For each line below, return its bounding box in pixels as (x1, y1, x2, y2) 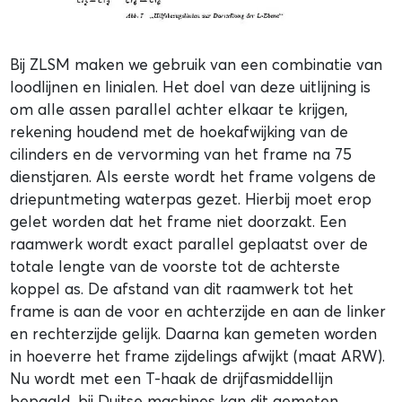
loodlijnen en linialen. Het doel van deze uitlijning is (10, 76, 371, 96)
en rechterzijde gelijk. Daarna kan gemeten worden (10, 323, 378, 343)
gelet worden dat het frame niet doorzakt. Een (10, 211, 347, 231)
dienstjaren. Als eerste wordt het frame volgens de (10, 166, 377, 186)
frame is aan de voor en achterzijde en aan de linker (10, 301, 387, 320)
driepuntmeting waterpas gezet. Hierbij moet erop (10, 188, 372, 208)
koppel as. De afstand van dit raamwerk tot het (10, 278, 354, 298)
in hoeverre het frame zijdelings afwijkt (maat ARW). (10, 345, 386, 365)
